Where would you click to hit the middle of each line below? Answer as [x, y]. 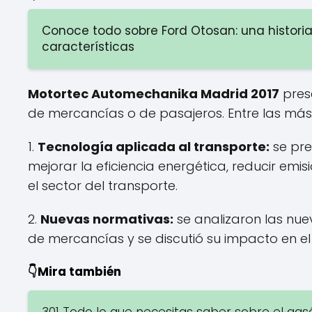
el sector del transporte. [103, 185]
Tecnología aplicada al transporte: [154, 146]
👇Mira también [75, 271]
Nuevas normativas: [107, 219]
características [88, 46]
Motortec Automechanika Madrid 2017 [154, 93]
